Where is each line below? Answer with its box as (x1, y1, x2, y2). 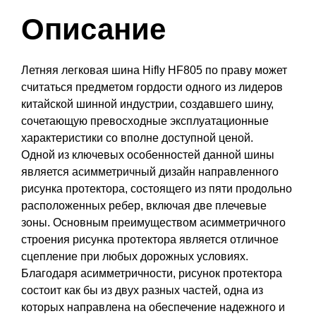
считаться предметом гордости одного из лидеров (21, 80, 283, 93)
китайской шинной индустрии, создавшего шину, (21, 97, 274, 110)
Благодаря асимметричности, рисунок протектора (21, 267, 282, 279)
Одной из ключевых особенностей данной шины (21, 148, 274, 161)
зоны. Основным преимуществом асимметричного (21, 216, 286, 229)
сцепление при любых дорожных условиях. (21, 250, 248, 262)
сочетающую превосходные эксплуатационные (21, 114, 269, 127)
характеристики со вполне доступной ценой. (21, 131, 253, 144)
